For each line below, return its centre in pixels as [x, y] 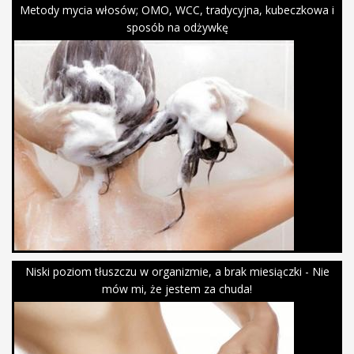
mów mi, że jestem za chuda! [177, 289]
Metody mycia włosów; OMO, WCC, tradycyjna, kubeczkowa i [177, 10]
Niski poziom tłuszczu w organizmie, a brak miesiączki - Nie [177, 272]
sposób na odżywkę [177, 28]
